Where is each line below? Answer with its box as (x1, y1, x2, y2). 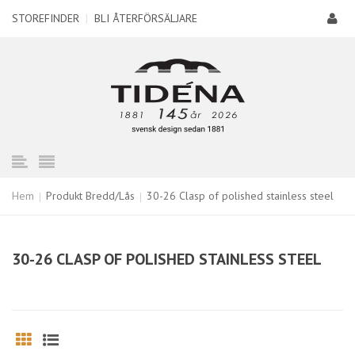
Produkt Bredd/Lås (46, 189, 135, 203)
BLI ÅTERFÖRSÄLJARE (94, 11, 197, 25)
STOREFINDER (12, 11, 79, 25)
